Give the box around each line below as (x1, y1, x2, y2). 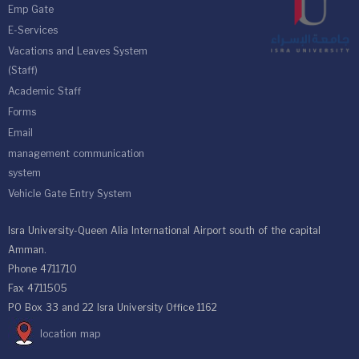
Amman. (8, 241, 46, 259)
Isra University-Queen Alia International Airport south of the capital (8, 222, 321, 240)
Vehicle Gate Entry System (8, 185, 131, 203)
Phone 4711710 (8, 260, 77, 278)
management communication (8, 145, 144, 163)
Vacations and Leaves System (8, 42, 147, 60)
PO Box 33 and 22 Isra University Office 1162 (8, 299, 217, 317)
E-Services (8, 22, 58, 39)
